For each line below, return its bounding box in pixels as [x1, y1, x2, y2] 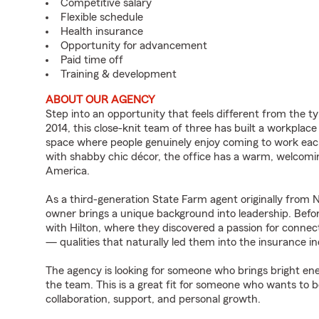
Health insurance [61, 26, 143, 37]
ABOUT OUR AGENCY [46, 94, 155, 105]
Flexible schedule [61, 11, 143, 23]
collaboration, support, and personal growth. [46, 293, 261, 305]
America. [46, 165, 90, 177]
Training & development [61, 68, 177, 80]
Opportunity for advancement [61, 40, 207, 51]
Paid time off [61, 54, 123, 66]
